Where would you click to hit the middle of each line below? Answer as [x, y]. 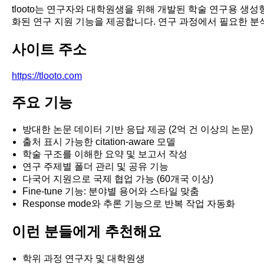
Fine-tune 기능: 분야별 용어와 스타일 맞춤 [111, 192]
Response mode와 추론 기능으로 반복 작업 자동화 [129, 204]
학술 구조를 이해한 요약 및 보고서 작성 [105, 154]
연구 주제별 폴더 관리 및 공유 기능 [95, 167]
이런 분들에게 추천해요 [87, 231]
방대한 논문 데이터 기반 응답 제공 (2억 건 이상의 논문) [138, 130]
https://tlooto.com [47, 76]
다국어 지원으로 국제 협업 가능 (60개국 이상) [118, 179]
